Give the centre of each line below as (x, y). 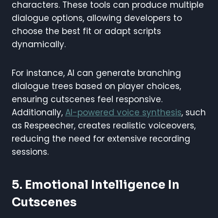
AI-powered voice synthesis (123, 112)
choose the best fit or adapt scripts (86, 31)
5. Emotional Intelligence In (96, 185)
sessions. (30, 152)
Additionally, (38, 112)
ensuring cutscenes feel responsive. (87, 99)
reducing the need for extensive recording (101, 138)
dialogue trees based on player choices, (96, 86)
